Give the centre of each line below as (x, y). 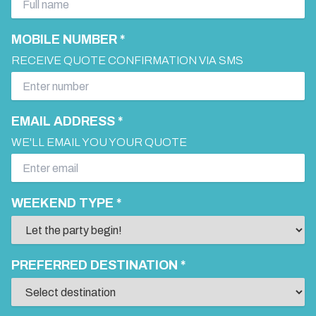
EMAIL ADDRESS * (67, 122)
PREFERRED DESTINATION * (98, 266)
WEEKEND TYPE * (66, 203)
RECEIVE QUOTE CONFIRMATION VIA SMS (127, 61)
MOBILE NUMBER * (68, 40)
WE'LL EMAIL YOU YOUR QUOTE (99, 142)
